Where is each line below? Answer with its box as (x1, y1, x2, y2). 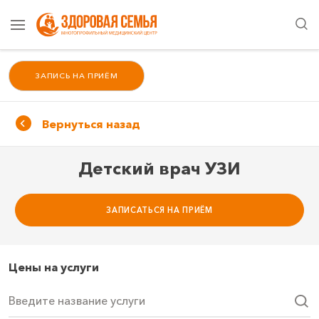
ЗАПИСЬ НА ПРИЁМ (35, 70, 118, 81)
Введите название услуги (9, 293, 145, 308)
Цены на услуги (9, 259, 99, 274)
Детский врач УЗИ (78, 158, 241, 179)
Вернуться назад (41, 117, 140, 132)
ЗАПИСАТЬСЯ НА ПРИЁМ (106, 204, 213, 215)
